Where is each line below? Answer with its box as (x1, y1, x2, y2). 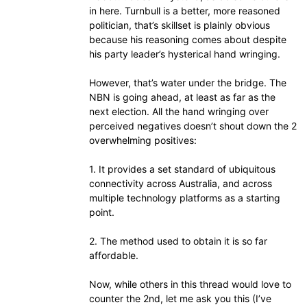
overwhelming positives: (89, 134, 197, 146)
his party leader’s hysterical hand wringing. (89, 48, 280, 60)
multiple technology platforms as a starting (89, 192, 280, 204)
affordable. (89, 249, 138, 261)
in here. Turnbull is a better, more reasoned (89, 5, 280, 16)
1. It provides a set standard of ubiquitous (89, 163, 275, 175)
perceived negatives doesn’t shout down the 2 (89, 120, 297, 132)
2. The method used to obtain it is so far (89, 235, 267, 247)
